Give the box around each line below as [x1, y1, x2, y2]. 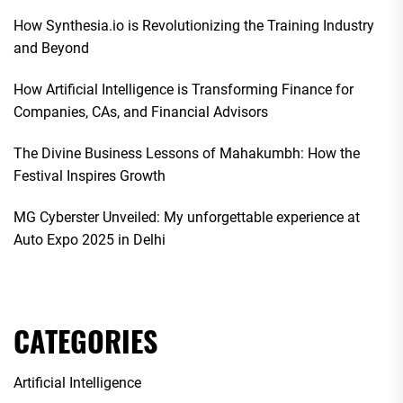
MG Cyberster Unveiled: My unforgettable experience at [13, 208, 360, 226]
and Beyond [13, 39, 89, 57]
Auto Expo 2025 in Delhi [13, 230, 166, 248]
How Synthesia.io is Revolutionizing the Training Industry [13, 16, 374, 34]
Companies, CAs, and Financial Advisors [13, 103, 268, 121]
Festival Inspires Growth [13, 166, 166, 184]
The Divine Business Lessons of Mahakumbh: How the [13, 144, 360, 162]
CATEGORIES [13, 318, 157, 362]
